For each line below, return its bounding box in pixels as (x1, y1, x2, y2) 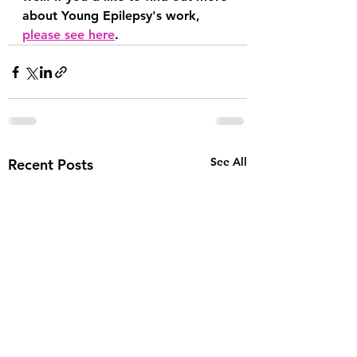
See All (210, 155, 247, 169)
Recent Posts (8, 155, 93, 174)
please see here (22, 27, 115, 42)
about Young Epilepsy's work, (22, 8, 204, 23)
